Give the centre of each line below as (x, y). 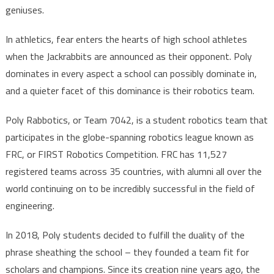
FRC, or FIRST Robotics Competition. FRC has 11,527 (116, 154)
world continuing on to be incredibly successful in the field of (130, 189)
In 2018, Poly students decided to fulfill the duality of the (125, 235)
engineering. (31, 206)
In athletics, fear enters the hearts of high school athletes (126, 39)
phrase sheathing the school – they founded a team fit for (127, 252)
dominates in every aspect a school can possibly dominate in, (131, 74)
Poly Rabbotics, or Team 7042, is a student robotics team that (136, 120)
